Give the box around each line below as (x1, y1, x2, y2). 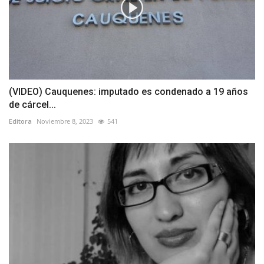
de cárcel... (9, 99, 56, 111)
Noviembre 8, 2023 (37, 117, 93, 126)
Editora (9, 117, 32, 126)
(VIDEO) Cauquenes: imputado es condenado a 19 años (9, 86, 248, 98)
